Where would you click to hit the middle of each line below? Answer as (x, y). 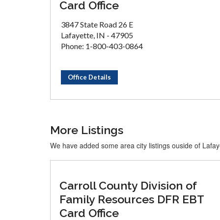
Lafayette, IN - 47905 (97, 35)
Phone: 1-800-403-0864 (102, 46)
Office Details (89, 77)
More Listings (87, 130)
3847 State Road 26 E (97, 24)
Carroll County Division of (128, 185)
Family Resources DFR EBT (132, 199)
